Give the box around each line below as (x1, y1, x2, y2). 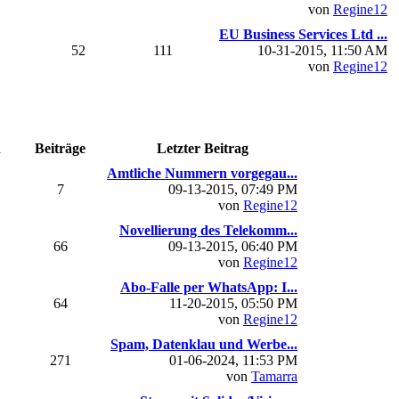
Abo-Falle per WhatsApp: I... (120, 279, 297, 295)
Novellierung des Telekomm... (119, 222, 297, 238)
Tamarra (251, 368, 297, 384)
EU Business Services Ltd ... (219, 26, 387, 42)
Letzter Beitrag (156, 140, 248, 156)
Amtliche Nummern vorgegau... (107, 165, 297, 181)
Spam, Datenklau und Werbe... (110, 336, 297, 352)
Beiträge (35, 140, 85, 156)
